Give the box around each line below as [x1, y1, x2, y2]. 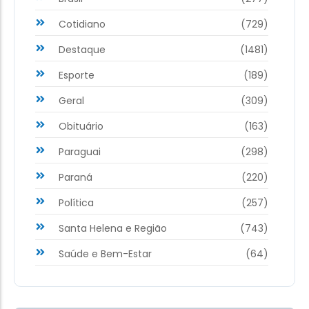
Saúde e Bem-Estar [59, 246, 152, 261]
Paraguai [59, 144, 101, 159]
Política [59, 195, 94, 210]
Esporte [59, 68, 94, 82]
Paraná [59, 170, 92, 184]
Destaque [59, 42, 106, 57]
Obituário [59, 119, 103, 133]
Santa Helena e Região [59, 221, 167, 235]
